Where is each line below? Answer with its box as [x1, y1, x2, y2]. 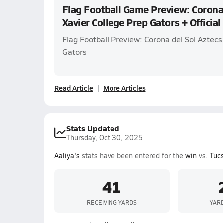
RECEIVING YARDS [87, 198, 137, 206]
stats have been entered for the [79, 151, 185, 160]
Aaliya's [54, 151, 80, 160]
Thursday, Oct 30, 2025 [66, 133, 143, 142]
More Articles [103, 83, 146, 93]
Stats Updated [66, 122, 119, 134]
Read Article [54, 83, 93, 93]
